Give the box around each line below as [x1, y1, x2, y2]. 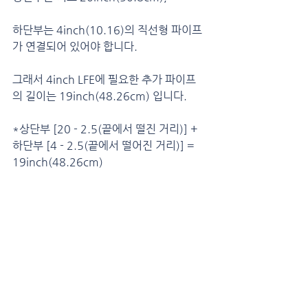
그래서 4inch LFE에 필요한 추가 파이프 [12, 73, 196, 87]
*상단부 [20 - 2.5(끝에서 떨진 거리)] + [12, 122, 200, 136]
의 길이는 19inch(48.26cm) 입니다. [12, 89, 187, 103]
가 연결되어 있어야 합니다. [12, 40, 137, 54]
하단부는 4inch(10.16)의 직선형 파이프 [12, 23, 202, 37]
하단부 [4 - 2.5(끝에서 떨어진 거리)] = [12, 139, 197, 153]
